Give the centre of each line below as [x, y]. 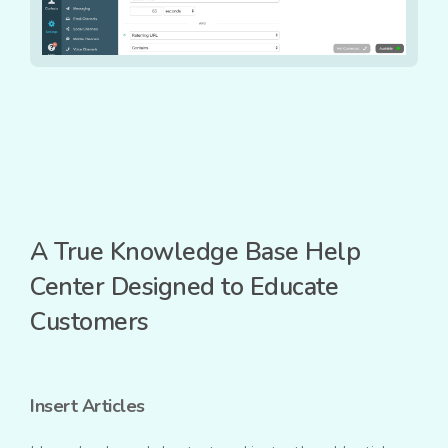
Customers [89, 322]
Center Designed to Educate [184, 287]
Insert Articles [87, 406]
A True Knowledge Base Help [195, 252]
